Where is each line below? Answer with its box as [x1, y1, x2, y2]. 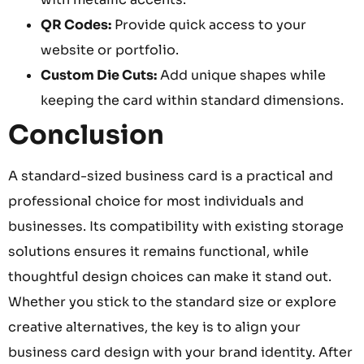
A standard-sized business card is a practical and [8, 167, 333, 185]
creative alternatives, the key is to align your [8, 318, 301, 336]
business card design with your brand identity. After [8, 344, 353, 362]
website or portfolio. [41, 41, 179, 59]
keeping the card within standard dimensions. [41, 92, 344, 110]
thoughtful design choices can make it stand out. [8, 268, 331, 286]
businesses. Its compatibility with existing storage [8, 218, 344, 236]
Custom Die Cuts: [41, 67, 157, 84]
